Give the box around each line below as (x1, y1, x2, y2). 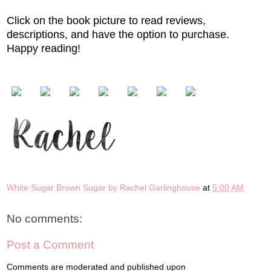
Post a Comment (7, 238, 94, 252)
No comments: (7, 212, 82, 225)
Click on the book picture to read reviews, (7, 15, 206, 27)
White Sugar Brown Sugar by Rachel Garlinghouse (7, 183, 200, 193)
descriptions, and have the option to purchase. (7, 28, 232, 41)
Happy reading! (7, 42, 83, 55)
